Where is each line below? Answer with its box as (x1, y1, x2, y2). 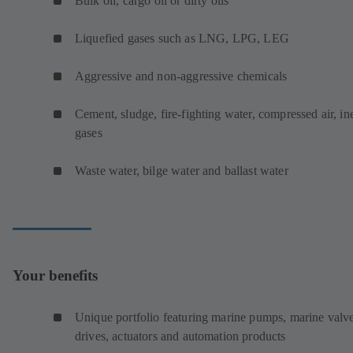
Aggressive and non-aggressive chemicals (75, 69, 288, 83)
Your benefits (13, 267, 98, 284)
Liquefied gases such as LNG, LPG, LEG (75, 31, 289, 45)
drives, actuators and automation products (75, 329, 286, 343)
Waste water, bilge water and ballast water (75, 163, 292, 177)
